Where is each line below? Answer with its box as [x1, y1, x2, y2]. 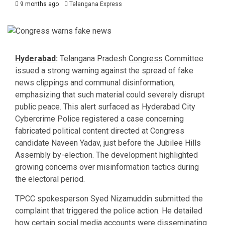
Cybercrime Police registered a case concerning [15, 114, 184, 124]
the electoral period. [15, 174, 85, 184]
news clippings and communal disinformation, [15, 77, 175, 87]
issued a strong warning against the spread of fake [15, 65, 193, 75]
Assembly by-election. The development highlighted [15, 150, 198, 160]
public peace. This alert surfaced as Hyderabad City [15, 101, 195, 111]
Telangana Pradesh [58, 53, 129, 63]
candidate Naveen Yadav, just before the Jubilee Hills [15, 138, 201, 148]
